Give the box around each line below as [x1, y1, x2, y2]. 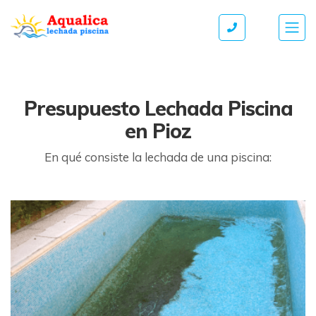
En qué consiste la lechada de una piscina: [44, 150, 272, 164]
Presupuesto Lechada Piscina [23, 96, 293, 121]
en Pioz [125, 119, 191, 143]
